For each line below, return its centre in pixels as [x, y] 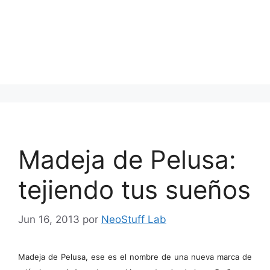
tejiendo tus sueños [134, 190]
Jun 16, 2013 [49, 219]
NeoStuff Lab [134, 219]
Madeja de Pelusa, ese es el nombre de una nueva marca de [135, 256]
